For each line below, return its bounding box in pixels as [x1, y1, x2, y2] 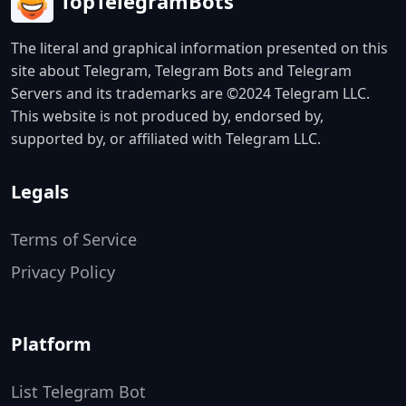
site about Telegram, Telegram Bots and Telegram [11, 61, 352, 81]
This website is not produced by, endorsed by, [11, 106, 324, 126]
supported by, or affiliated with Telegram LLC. [11, 129, 321, 149]
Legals [11, 179, 69, 204]
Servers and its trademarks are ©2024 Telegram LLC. [11, 83, 370, 103]
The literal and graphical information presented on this [11, 38, 388, 58]
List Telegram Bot [11, 381, 146, 402]
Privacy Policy [11, 261, 115, 283]
